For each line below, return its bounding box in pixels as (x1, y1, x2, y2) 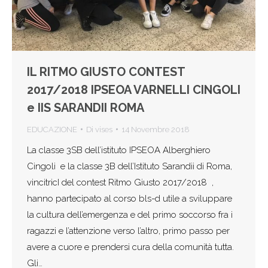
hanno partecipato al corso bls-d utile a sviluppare (27, 193, 232, 204)
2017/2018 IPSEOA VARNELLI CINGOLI (27, 82, 240, 97)
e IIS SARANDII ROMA (27, 100, 144, 115)
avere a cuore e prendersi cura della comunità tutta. (27, 241, 234, 252)
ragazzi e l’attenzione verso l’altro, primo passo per (27, 225, 230, 236)
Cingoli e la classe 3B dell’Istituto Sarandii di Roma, (27, 160, 232, 172)
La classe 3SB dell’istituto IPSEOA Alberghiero (27, 144, 211, 156)
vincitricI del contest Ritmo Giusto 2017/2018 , (27, 176, 214, 188)
